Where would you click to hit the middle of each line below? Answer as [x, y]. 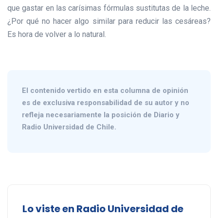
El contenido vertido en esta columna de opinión [105, 91]
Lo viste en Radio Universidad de [103, 209]
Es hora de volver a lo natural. [57, 35]
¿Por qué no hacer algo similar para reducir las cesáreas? [109, 21]
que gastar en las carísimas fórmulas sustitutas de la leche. [109, 8]
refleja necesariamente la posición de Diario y [101, 115]
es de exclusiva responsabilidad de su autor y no [106, 103]
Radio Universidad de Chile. [69, 127]
